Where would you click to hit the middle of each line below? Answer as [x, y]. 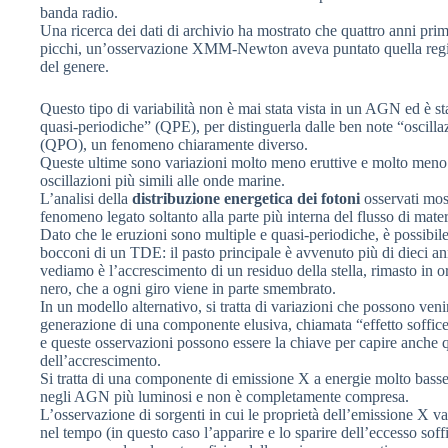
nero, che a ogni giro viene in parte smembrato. [188, 288]
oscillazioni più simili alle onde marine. [162, 180]
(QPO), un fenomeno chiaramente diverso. [174, 144]
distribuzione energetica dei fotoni [246, 198]
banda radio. [79, 12]
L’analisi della [86, 198]
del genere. [74, 66]
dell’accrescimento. [100, 360]
